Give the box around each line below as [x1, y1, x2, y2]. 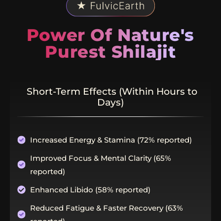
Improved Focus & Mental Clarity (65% [30, 153, 172, 163]
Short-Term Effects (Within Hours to [24, 86, 197, 98]
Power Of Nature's [26, 25, 195, 46]
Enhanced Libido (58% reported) [30, 184, 151, 194]
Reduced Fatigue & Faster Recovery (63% [30, 203, 184, 213]
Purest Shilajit [45, 41, 176, 63]
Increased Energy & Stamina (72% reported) [30, 135, 192, 145]
